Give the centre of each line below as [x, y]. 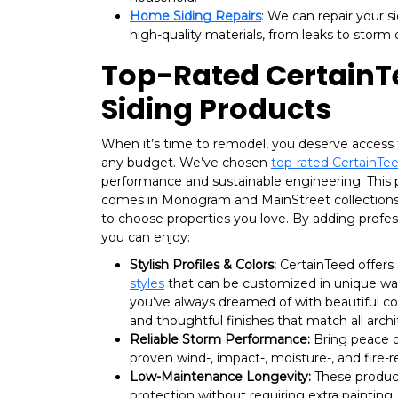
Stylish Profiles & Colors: [205, 265]
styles [147, 284]
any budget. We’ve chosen [186, 163]
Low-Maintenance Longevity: [222, 377]
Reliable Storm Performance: [220, 340]
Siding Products [216, 109]
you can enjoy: [146, 238]
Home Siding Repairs [195, 16]
